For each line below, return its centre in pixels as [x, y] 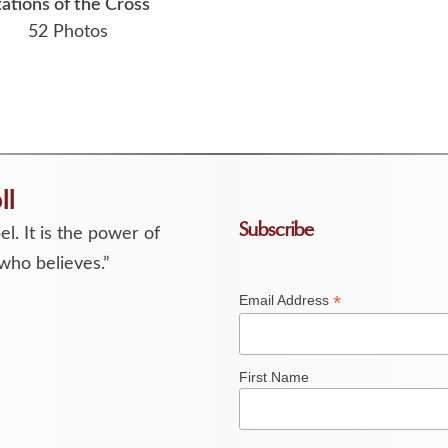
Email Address [285, 299]
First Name [273, 377]
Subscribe [276, 229]
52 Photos [67, 31]
